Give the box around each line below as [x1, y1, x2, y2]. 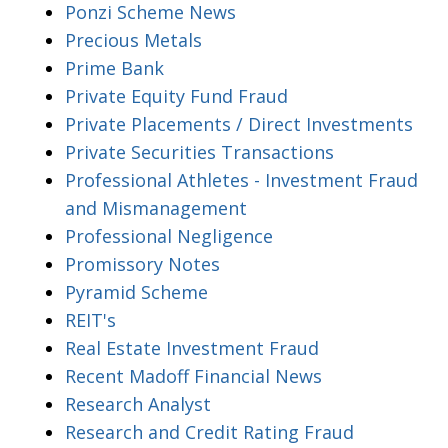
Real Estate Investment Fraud [65, 335, 319, 360]
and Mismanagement [65, 195, 247, 220]
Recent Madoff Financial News [65, 363, 322, 388]
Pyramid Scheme [65, 279, 208, 304]
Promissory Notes [65, 251, 220, 276]
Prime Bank [65, 55, 164, 80]
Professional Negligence [65, 223, 273, 248]
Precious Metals [65, 27, 202, 52]
